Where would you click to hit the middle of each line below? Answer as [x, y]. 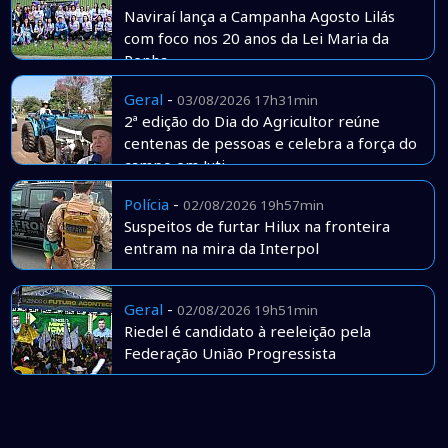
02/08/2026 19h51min [247, 310]
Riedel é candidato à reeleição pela [247, 331]
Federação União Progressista [229, 353]
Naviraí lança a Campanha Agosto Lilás [259, 16]
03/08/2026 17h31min [247, 100]
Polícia [146, 204]
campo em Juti [174, 165]
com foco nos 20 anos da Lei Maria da [256, 38]
